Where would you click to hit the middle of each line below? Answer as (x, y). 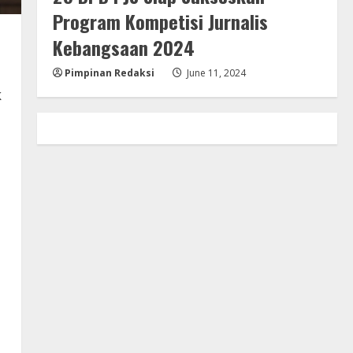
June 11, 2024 (215, 73)
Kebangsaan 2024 (123, 48)
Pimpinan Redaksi (109, 73)
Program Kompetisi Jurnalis (160, 22)
